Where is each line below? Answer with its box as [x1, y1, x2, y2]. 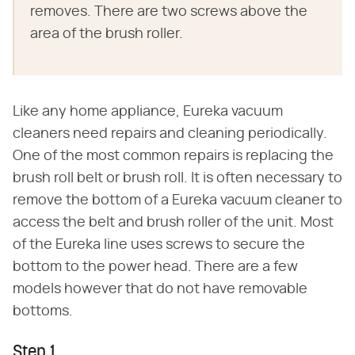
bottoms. [13, 304, 73, 319]
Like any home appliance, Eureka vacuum [13, 105, 283, 119]
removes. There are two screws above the [30, 5, 307, 19]
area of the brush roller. [30, 27, 183, 41]
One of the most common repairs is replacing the [13, 149, 334, 163]
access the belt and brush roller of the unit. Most [13, 216, 334, 230]
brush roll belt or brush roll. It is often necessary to [13, 171, 342, 185]
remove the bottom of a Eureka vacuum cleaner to [13, 193, 342, 208]
